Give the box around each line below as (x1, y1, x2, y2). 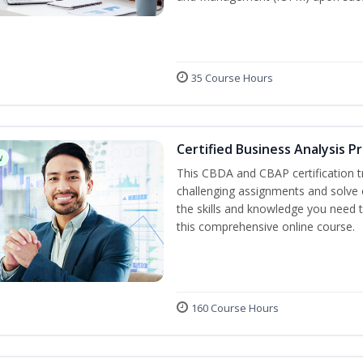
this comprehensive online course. (177, 219, 355, 235)
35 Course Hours (191, 70, 273, 86)
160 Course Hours (191, 301, 279, 316)
